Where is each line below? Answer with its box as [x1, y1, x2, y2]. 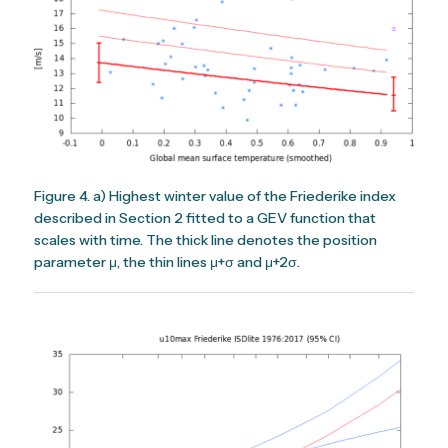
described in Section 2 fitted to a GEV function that [34, 208, 377, 227]
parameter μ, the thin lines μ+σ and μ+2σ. [34, 252, 301, 271]
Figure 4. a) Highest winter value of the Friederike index [34, 186, 397, 205]
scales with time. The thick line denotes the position [34, 230, 378, 249]
